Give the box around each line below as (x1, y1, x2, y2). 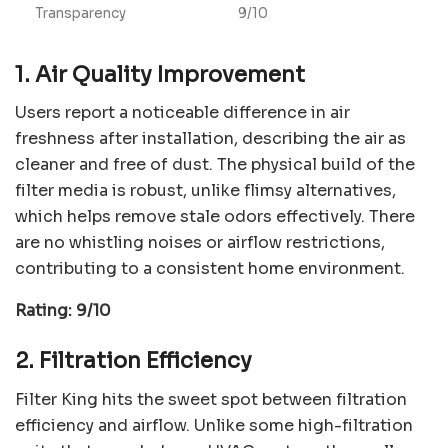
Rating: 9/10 (15, 300, 111, 322)
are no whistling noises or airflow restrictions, (15, 232, 385, 254)
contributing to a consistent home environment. (15, 258, 405, 280)
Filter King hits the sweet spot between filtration (15, 388, 407, 410)
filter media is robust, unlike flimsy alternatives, (15, 180, 396, 202)
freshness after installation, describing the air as (15, 128, 406, 150)
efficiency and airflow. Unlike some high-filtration (15, 414, 413, 436)
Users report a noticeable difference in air (15, 102, 350, 124)
